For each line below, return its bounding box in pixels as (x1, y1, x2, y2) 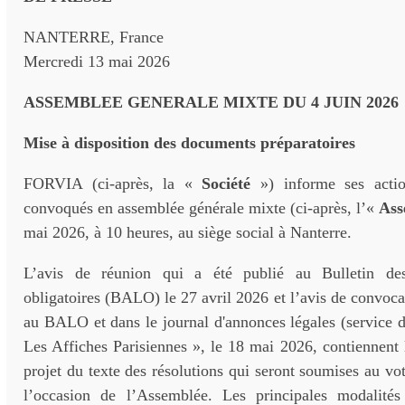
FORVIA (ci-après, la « (24, 174, 202, 193)
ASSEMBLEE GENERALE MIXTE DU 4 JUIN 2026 (24, 93, 399, 111)
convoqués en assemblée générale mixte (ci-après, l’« (24, 199, 379, 217)
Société (202, 174, 251, 193)
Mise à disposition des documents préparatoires (24, 134, 355, 152)
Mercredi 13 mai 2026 (24, 52, 170, 71)
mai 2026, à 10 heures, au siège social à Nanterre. (24, 223, 352, 241)
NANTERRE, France (24, 28, 164, 46)
